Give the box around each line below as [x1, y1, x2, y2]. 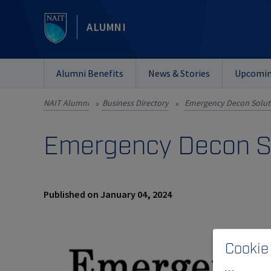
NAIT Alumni [44, 97, 89, 108]
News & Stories [148, 67, 210, 79]
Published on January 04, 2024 [44, 188, 172, 200]
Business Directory [102, 97, 169, 108]
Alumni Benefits [56, 67, 123, 79]
